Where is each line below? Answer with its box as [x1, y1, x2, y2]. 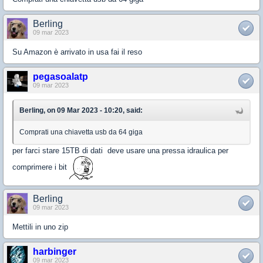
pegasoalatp [33, 71, 88, 82]
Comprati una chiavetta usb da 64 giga [19, 127, 143, 136]
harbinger [33, 246, 76, 257]
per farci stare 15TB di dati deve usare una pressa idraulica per [12, 146, 228, 155]
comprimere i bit [12, 163, 69, 172]
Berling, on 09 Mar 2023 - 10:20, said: [19, 106, 143, 114]
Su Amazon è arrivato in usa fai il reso [12, 47, 142, 56]
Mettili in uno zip [12, 222, 68, 231]
